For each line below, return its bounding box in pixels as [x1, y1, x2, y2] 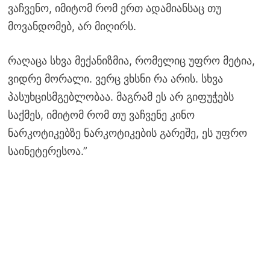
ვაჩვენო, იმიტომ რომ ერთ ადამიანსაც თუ [7, 2, 221, 15]
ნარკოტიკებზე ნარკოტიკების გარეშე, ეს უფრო [7, 127, 247, 140]
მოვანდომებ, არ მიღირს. [7, 20, 136, 33]
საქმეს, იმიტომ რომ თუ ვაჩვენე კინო [7, 108, 195, 122]
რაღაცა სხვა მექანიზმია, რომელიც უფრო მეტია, [7, 54, 255, 67]
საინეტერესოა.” [7, 145, 87, 158]
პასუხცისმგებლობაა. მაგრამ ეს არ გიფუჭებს [7, 90, 234, 104]
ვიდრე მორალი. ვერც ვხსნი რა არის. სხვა [7, 72, 223, 86]
